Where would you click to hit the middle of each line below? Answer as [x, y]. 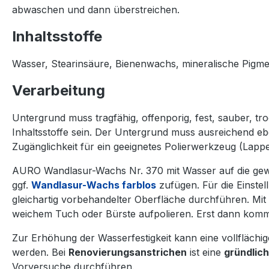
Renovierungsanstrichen [128, 252]
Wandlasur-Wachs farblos [94, 185]
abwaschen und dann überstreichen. [96, 10]
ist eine [205, 252]
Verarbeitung [59, 90]
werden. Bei [40, 252]
